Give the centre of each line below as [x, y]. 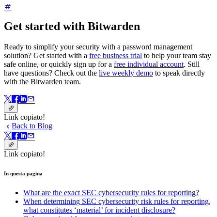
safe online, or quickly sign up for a [59, 64]
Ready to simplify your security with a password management [98, 46]
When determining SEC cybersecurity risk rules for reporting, [117, 201]
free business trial [116, 55]
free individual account [149, 64]
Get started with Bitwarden [72, 26]
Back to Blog [32, 126]
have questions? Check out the [51, 73]
